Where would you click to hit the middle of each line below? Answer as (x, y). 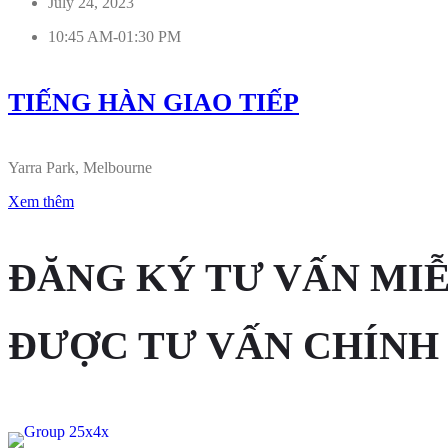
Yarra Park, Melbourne (80, 168)
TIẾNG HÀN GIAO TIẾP (153, 102)
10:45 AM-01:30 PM (114, 36)
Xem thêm (41, 202)
